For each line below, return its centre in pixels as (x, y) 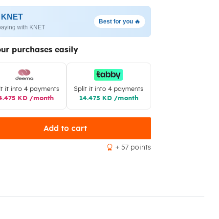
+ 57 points (133, 148)
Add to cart (65, 128)
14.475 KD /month (109, 99)
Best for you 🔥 (119, 22)
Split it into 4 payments (109, 89)
